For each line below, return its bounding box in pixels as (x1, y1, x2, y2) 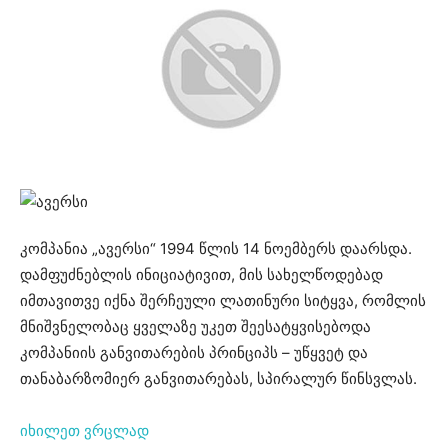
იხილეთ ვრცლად (20, 421, 149, 441)
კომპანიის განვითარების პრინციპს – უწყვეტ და (20, 343, 368, 363)
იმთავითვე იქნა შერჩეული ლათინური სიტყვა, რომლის (20, 291, 426, 311)
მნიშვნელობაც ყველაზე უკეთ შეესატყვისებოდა (20, 317, 371, 337)
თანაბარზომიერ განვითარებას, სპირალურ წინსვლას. (20, 369, 417, 389)
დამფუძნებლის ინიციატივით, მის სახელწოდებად (20, 265, 383, 285)
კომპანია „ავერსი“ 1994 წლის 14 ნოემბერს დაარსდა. (20, 239, 412, 259)
